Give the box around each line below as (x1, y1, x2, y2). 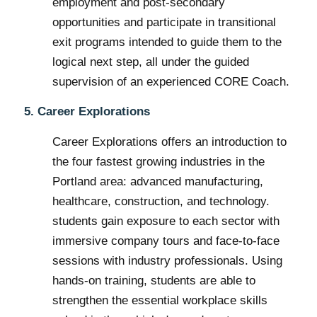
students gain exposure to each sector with (52, 214, 279, 228)
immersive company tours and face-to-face (52, 234, 279, 248)
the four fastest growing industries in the (52, 154, 265, 168)
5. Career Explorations (23, 105, 150, 119)
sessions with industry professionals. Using (52, 253, 282, 267)
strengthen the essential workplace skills (52, 293, 267, 307)
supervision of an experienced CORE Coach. (52, 74, 289, 88)
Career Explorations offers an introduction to (52, 134, 287, 149)
